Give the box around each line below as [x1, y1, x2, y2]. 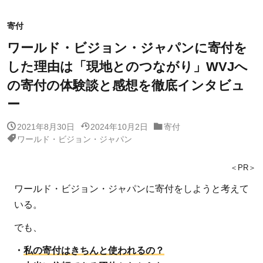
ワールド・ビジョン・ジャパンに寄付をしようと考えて [14, 183, 249, 194]
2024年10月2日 [90, 121, 148, 130]
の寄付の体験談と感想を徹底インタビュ [7, 77, 245, 93]
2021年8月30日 [16, 121, 75, 130]
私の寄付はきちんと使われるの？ [23, 245, 164, 255]
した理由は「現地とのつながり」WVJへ [7, 59, 248, 74]
